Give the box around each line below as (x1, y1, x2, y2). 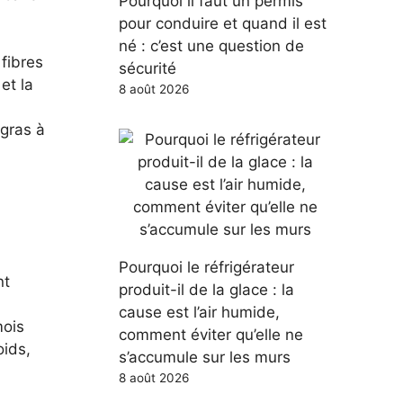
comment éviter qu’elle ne (119, 325, 303, 344)
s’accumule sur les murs (119, 347, 291, 366)
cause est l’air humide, (119, 302, 280, 321)
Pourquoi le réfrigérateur (119, 257, 294, 276)
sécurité (119, 58, 176, 77)
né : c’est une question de (119, 36, 304, 55)
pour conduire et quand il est (119, 13, 327, 32)
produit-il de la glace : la (119, 280, 294, 299)
